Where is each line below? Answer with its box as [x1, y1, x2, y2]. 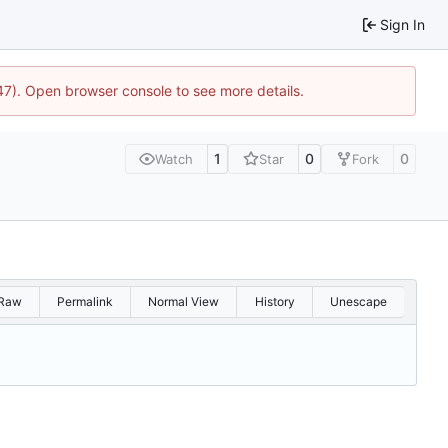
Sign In [380, 15, 425, 33]
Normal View [148, 294, 220, 310]
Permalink [56, 294, 113, 310]
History [254, 294, 295, 310]
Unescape [329, 294, 387, 310]
